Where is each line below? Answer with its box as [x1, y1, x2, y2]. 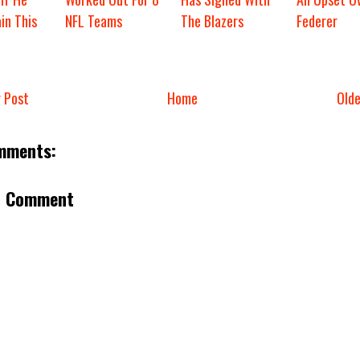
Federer [296, 10, 337, 32]
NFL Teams [64, 10, 122, 32]
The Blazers [180, 10, 243, 32]
